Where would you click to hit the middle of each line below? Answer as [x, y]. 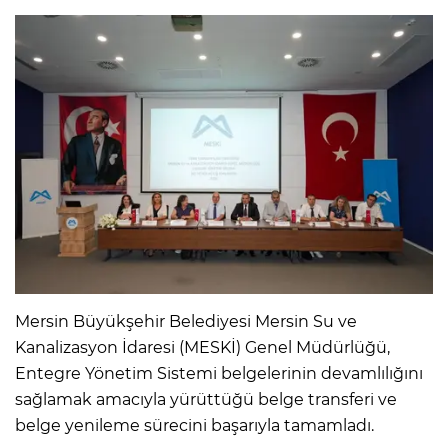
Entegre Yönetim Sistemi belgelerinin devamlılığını [219, 373]
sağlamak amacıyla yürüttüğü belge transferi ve [206, 399]
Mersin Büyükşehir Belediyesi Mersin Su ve [186, 321]
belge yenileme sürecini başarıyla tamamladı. [194, 425]
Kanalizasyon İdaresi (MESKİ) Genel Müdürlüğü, [202, 347]
